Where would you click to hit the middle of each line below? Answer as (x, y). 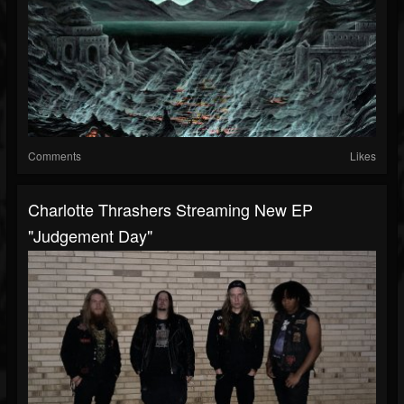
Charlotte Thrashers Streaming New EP (170, 209)
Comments (55, 156)
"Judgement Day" (90, 235)
